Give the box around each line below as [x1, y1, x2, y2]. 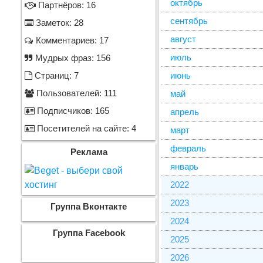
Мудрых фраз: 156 [33, 53, 110, 63]
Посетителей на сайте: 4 [35, 124, 136, 133]
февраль [170, 144, 207, 153]
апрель [170, 107, 200, 117]
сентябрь [170, 16, 208, 26]
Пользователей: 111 [34, 89, 117, 98]
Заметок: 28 [33, 18, 83, 28]
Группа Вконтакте [50, 202, 127, 211]
